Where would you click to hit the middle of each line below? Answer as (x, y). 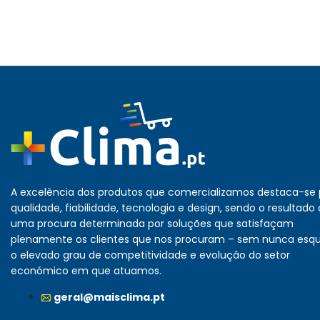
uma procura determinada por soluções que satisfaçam (152, 224)
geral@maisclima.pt (109, 297)
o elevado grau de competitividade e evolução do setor (150, 255)
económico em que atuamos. (86, 271)
